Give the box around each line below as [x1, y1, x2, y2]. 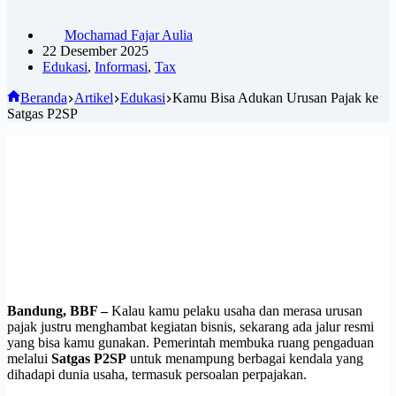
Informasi [95, 58, 148, 74]
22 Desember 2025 [42, 42, 148, 58]
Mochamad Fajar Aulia [65, 27, 193, 42]
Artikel [74, 89, 113, 105]
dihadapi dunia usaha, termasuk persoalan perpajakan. [7, 366, 307, 382]
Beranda [20, 89, 67, 105]
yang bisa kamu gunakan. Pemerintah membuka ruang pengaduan [7, 334, 374, 350]
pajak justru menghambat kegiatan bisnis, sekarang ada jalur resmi [7, 318, 374, 334]
